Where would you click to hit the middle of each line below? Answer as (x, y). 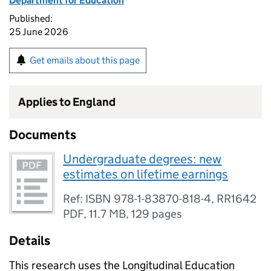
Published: (31, 18)
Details (30, 241)
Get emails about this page (85, 60)
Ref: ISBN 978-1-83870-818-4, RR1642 (160, 199)
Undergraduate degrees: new (142, 159)
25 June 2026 (39, 32)
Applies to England (67, 102)
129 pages (157, 214)
